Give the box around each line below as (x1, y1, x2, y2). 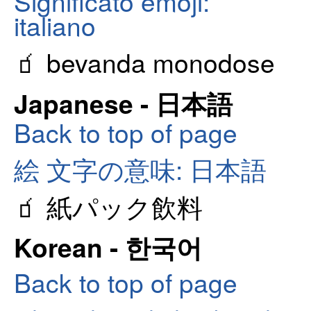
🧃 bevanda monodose (14, 43, 275, 81)
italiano (14, 6, 96, 44)
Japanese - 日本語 (14, 84, 233, 121)
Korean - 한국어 (14, 228, 202, 266)
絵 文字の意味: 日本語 (14, 150, 267, 188)
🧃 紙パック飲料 (14, 187, 203, 225)
